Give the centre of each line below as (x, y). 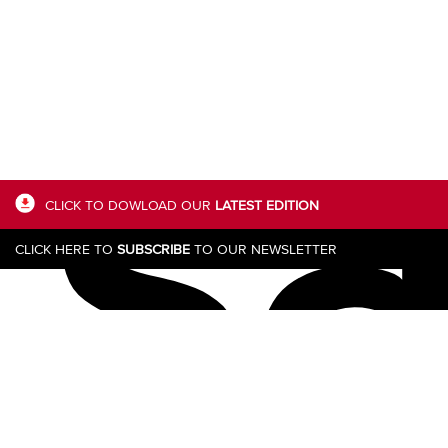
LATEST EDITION (267, 204)
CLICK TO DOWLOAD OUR (130, 204)
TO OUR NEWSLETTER (263, 249)
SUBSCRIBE (153, 249)
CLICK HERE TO (66, 249)
